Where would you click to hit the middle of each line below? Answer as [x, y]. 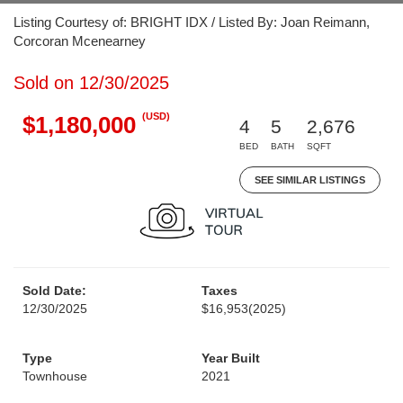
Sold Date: [54, 291]
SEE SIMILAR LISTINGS [310, 180]
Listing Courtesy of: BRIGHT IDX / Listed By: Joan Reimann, [192, 22]
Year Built [231, 358]
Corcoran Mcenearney [80, 41]
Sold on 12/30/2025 [91, 83]
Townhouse [55, 376]
